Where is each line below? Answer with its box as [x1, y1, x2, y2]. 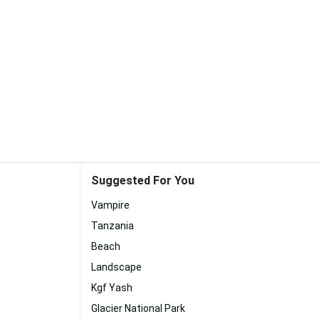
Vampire [91, 199, 130, 211]
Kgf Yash [91, 282, 132, 293]
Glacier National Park [91, 303, 185, 314]
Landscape [91, 261, 142, 273]
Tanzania [91, 220, 134, 231]
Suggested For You [91, 174, 194, 187]
